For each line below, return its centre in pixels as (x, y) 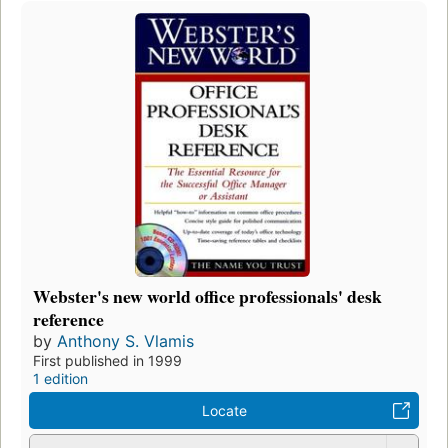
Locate (224, 410)
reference (68, 318)
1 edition (60, 378)
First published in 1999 (107, 360)
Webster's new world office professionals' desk (207, 295)
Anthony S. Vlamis (125, 340)
